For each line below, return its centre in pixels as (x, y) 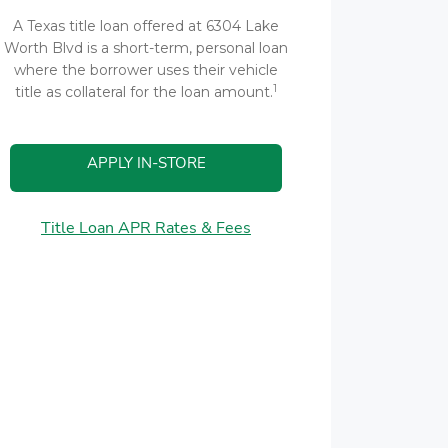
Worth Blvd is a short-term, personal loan (146, 48)
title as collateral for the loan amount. (144, 92)
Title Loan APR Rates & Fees (146, 228)
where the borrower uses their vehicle (146, 70)
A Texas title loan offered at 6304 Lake (146, 26)
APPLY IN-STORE (146, 163)
